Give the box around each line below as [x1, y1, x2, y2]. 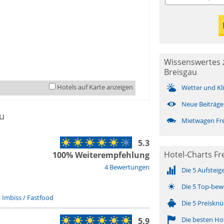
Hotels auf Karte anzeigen [56, 82, 133, 91]
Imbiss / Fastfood [1, 193, 53, 202]
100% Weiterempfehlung [52, 149, 149, 160]
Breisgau [163, 66, 197, 77]
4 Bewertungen [104, 162, 149, 171]
